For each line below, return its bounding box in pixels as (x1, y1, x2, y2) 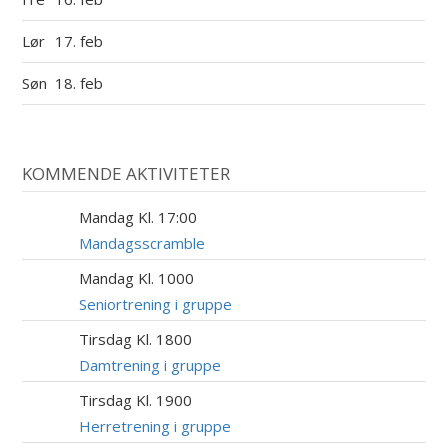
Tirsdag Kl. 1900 (79, 390, 193, 411)
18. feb (55, 72, 108, 93)
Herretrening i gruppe (79, 416, 232, 437)
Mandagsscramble (79, 233, 206, 254)
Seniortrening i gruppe (79, 294, 233, 315)
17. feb (55, 30, 108, 51)
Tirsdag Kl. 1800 (79, 329, 193, 350)
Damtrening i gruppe (79, 355, 222, 376)
